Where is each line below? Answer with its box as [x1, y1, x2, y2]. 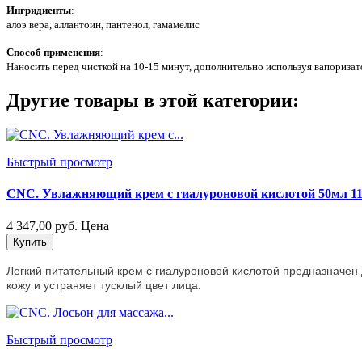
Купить [13, 235, 47, 248]
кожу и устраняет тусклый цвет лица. [6, 278, 201, 292]
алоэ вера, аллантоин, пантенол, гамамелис [6, 19, 200, 32]
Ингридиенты [6, 4, 71, 17]
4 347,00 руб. [6, 218, 78, 233]
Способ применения [6, 46, 100, 59]
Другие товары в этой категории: [6, 90, 299, 112]
